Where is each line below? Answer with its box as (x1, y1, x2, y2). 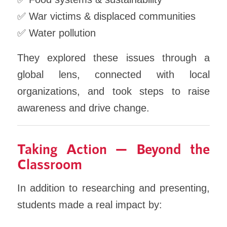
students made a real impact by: (17, 199, 162, 210)
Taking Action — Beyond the (17, 139, 210, 157)
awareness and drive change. (17, 102, 149, 114)
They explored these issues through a (17, 52, 210, 64)
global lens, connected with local (17, 69, 210, 81)
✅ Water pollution (17, 27, 96, 39)
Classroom (17, 155, 82, 172)
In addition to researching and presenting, (17, 182, 210, 194)
